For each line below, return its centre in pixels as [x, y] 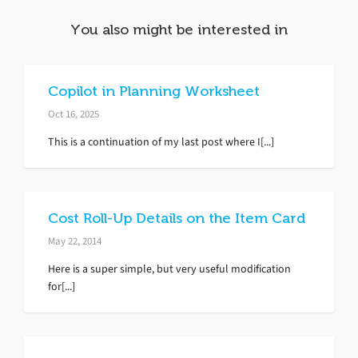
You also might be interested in [179, 29]
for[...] [62, 286]
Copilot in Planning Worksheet [154, 91]
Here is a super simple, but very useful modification [169, 268]
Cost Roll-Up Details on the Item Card [177, 218]
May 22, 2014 [75, 241]
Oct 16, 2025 [74, 113]
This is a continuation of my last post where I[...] [161, 141]
